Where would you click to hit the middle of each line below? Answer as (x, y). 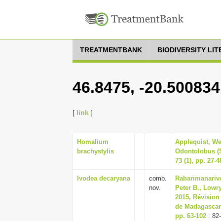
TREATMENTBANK (111, 50)
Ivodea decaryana (104, 178)
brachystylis (95, 151)
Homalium (93, 142)
